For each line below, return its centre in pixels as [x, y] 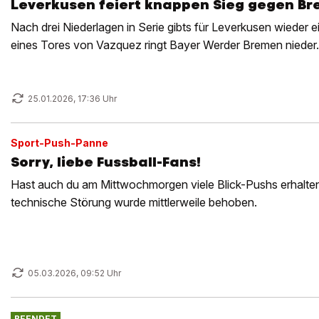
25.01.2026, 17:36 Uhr [72, 99]
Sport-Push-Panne [59, 143]
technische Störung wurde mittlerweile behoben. [134, 202]
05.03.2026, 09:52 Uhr [74, 273]
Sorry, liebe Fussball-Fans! [106, 162]
